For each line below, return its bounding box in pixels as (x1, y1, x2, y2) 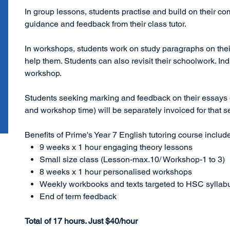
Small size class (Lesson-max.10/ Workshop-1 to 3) (39, 155, 225, 165)
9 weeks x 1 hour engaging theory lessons (39, 142, 193, 152)
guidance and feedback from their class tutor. (25, 19, 187, 29)
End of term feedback (39, 191, 117, 202)
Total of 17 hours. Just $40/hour (25, 216, 138, 226)
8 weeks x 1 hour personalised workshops (39, 167, 192, 177)
